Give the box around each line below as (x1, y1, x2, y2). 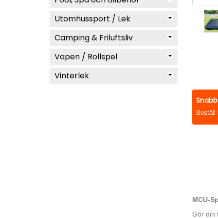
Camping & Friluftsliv (54, 32, 133, 43)
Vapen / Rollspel (54, 51, 117, 62)
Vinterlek (54, 70, 89, 81)
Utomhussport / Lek (54, 13, 130, 24)
